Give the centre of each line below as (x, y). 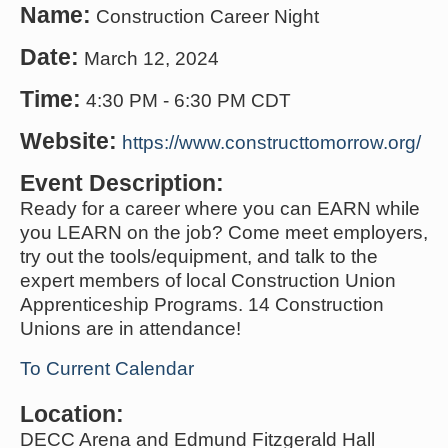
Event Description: (122, 182)
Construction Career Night (207, 16)
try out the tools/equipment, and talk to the (199, 256)
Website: (68, 140)
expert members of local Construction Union (208, 280)
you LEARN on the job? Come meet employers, (224, 232)
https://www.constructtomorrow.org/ (271, 142)
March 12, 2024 (151, 58)
